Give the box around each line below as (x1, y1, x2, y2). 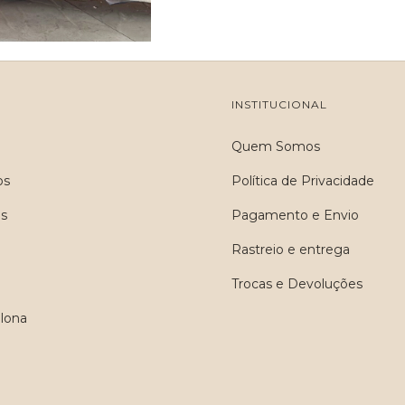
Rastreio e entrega (231, 241, 350, 258)
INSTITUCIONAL (231, 98, 327, 111)
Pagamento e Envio (231, 207, 359, 223)
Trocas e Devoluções (231, 276, 363, 292)
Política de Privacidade (231, 173, 374, 189)
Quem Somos (231, 138, 320, 155)
